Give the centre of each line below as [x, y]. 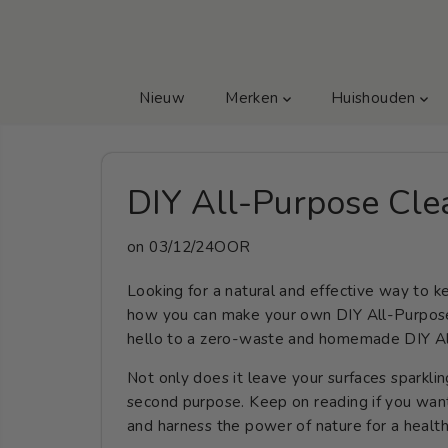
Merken [254, 98]
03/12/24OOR [200, 246]
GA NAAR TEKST [79, 22]
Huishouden [375, 98]
